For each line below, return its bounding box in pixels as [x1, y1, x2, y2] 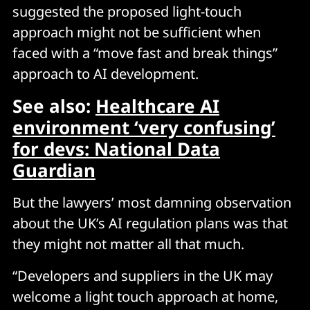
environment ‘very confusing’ [12, 114, 275, 140]
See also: [12, 93, 95, 118]
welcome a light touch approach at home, [12, 286, 278, 306]
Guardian [12, 157, 95, 183]
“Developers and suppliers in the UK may [12, 266, 273, 285]
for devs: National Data [12, 136, 220, 161]
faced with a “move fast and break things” [12, 43, 277, 62]
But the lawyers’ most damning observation [12, 192, 291, 212]
